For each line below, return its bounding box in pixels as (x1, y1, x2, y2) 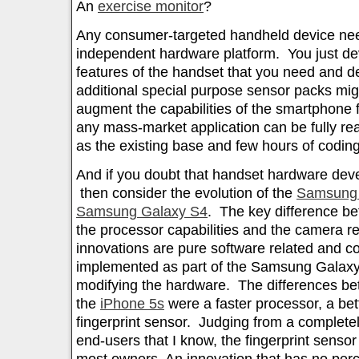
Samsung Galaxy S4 (76, 204, 208, 220)
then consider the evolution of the (76, 185, 296, 202)
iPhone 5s (100, 296, 164, 313)
